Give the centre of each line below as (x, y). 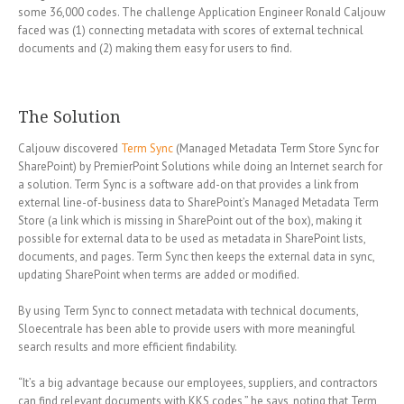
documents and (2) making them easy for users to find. (155, 49)
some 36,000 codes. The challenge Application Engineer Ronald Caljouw (202, 13)
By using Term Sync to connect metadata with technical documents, (188, 311)
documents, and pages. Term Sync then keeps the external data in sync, (196, 257)
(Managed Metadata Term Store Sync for (276, 149)
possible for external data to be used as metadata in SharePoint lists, (192, 239)
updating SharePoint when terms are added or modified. (159, 275)
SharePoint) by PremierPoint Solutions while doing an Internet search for (200, 167)
